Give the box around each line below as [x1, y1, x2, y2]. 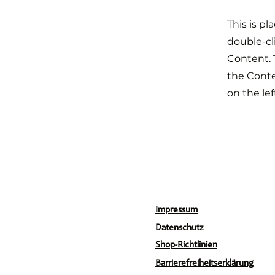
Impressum [155, 206, 198, 215]
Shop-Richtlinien [155, 241, 217, 250]
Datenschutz [155, 223, 204, 233]
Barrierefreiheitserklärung [155, 259, 254, 269]
